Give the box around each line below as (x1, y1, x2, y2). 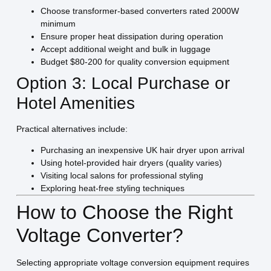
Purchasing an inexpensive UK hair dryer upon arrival (40, 145, 244, 155)
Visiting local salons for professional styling (40, 171, 203, 180)
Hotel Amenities (16, 93, 135, 113)
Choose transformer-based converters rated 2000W (40, 5, 239, 16)
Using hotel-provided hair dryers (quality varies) (40, 158, 222, 168)
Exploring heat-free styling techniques (40, 183, 184, 193)
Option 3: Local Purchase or (16, 73, 230, 93)
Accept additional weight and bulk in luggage (40, 44, 211, 54)
